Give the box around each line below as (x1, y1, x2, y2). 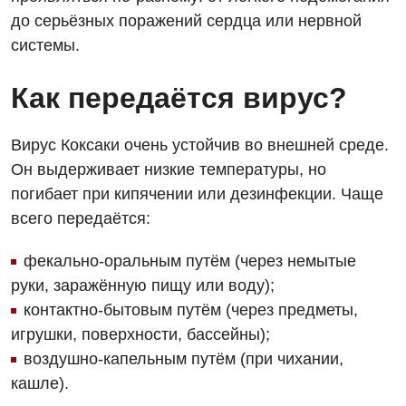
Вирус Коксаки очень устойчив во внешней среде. (11, 136, 389, 154)
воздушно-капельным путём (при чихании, (24, 350, 343, 368)
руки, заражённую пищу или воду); (11, 276, 275, 295)
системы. (11, 36, 80, 54)
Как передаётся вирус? (11, 82, 347, 114)
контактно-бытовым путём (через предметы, (24, 301, 358, 319)
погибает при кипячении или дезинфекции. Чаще (11, 185, 383, 203)
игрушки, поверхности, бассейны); (11, 325, 270, 343)
